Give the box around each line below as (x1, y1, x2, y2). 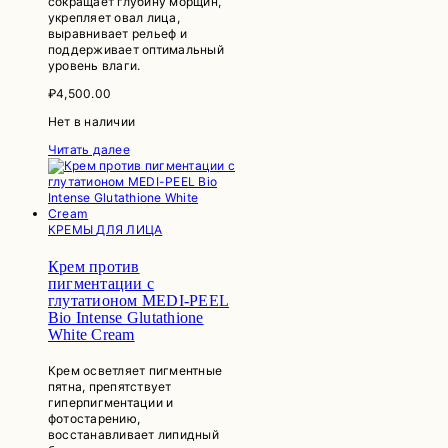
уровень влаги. (48, 57, 141, 73)
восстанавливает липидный (48, 427, 219, 443)
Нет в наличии (48, 114, 136, 130)
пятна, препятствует (48, 379, 172, 395)
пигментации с (48, 275, 155, 293)
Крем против (48, 258, 140, 276)
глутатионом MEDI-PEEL (48, 292, 230, 310)
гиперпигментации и (48, 395, 174, 411)
